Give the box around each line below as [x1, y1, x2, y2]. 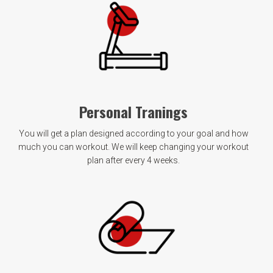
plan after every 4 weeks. [87, 155, 180, 165]
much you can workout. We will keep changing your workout [18, 141, 249, 152]
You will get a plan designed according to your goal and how [18, 128, 249, 138]
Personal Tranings [79, 100, 188, 122]
